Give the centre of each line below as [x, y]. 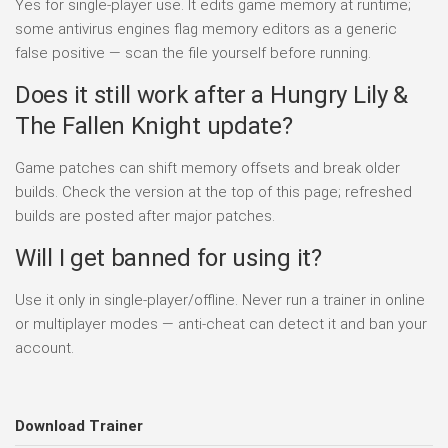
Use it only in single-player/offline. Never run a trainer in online [220, 300]
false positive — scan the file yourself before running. [193, 53]
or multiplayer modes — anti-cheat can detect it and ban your [221, 324]
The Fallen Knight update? [154, 126]
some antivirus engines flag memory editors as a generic [206, 29]
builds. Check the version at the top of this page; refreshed [213, 192]
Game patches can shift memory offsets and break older [207, 168]
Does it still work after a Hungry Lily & [212, 95]
